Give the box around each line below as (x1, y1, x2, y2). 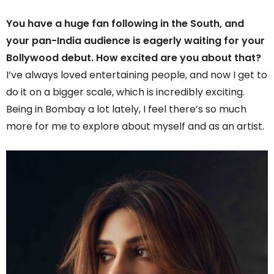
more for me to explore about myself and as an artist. (6, 119, 264, 133)
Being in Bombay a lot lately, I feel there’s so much (6, 102, 246, 116)
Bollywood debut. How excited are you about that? (6, 50, 261, 65)
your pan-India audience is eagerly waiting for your (6, 33, 265, 48)
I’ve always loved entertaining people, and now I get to (6, 67, 267, 82)
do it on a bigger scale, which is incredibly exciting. (6, 84, 245, 99)
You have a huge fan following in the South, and (6, 16, 244, 31)
